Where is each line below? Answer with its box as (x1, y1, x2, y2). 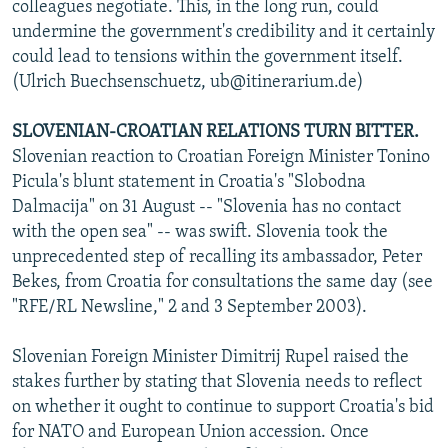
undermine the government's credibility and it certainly (12, 22, 435, 42)
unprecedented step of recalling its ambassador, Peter (12, 247, 422, 267)
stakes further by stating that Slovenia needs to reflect (12, 372, 422, 392)
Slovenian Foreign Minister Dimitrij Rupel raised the (12, 347, 409, 367)
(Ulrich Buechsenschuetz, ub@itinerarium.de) (12, 72, 364, 92)
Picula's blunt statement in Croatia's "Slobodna (12, 172, 366, 192)
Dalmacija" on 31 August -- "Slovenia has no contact (12, 197, 401, 217)
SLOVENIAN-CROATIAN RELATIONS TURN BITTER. (12, 122, 419, 142)
